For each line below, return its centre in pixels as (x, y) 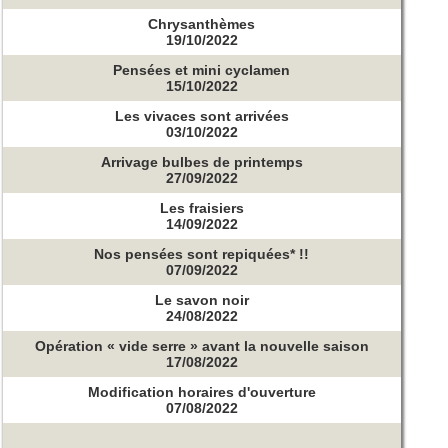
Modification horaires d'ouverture (201, 392)
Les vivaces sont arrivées (201, 116)
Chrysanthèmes (202, 23)
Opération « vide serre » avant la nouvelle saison (201, 346)
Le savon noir (201, 300)
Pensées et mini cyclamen (202, 70)
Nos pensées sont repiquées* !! (202, 254)
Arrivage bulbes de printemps (201, 162)
